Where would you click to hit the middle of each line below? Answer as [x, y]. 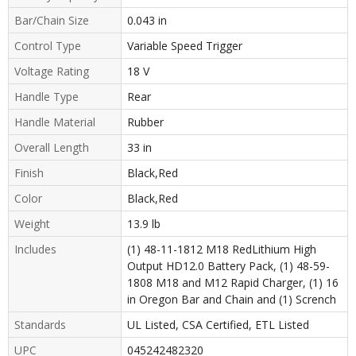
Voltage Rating [52, 71]
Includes [35, 249]
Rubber [145, 122]
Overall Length [52, 147]
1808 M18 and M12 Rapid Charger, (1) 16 [232, 282]
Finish [29, 172]
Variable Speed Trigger [184, 45]
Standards [40, 324]
